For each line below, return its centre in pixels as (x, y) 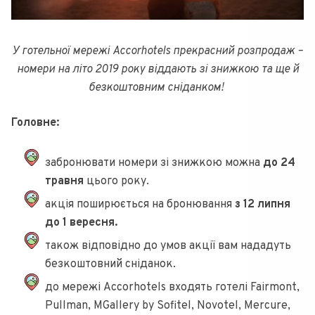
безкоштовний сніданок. (110, 265)
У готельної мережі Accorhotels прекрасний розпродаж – (157, 52)
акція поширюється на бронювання (140, 205)
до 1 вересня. (83, 223)
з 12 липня (263, 205)
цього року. (116, 182)
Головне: (37, 123)
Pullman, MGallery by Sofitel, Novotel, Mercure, (168, 306)
